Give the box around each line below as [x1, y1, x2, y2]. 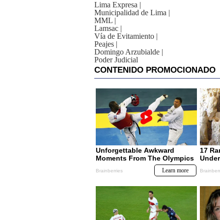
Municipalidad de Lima [94, 8, 166, 17]
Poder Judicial [94, 55, 138, 64]
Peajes [94, 40, 114, 49]
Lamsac [94, 24, 118, 33]
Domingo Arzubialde [94, 48, 160, 56]
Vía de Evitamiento [94, 32, 154, 41]
